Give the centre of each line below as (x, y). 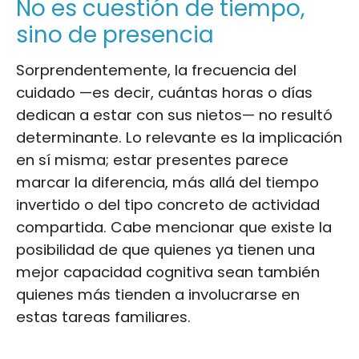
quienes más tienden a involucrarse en (158, 294)
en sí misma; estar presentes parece (152, 159)
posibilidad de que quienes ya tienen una (165, 249)
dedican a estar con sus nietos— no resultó (174, 115)
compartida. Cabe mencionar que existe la (174, 227)
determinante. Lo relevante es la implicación (179, 137)
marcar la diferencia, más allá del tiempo (167, 182)
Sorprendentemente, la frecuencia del (156, 70)
